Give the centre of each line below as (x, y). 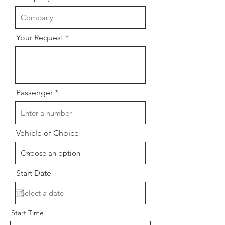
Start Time (27, 213)
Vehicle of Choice (47, 133)
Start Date (34, 173)
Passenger (34, 93)
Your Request (40, 37)
